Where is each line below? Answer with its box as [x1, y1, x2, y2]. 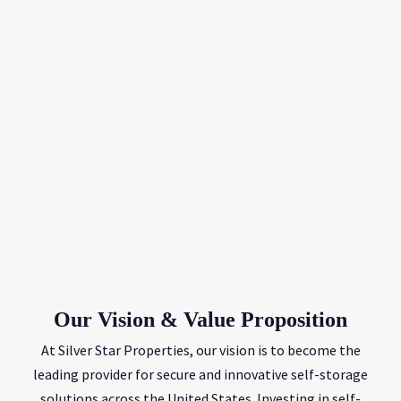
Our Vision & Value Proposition [54, 307, 347, 331]
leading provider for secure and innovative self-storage [33, 364, 368, 383]
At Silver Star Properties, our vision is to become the [40, 340, 361, 359]
